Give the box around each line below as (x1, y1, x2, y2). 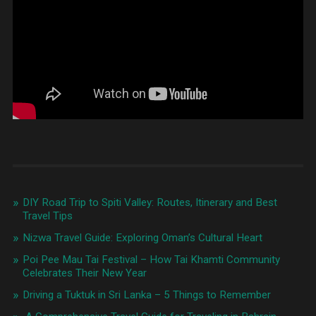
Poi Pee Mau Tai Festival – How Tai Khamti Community (22, 253, 280, 266)
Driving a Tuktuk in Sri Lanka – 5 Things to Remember (22, 288, 271, 301)
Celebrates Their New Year (22, 266, 147, 279)
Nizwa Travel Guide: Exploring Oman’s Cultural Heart (22, 231, 262, 244)
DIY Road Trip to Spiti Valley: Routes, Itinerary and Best (22, 195, 277, 209)
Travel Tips (22, 209, 73, 222)
